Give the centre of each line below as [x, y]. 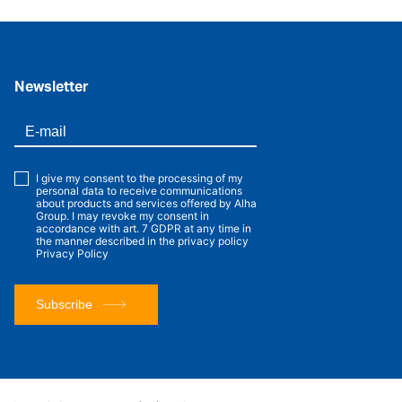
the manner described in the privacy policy [142, 240]
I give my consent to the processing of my [139, 178]
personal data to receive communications [139, 190]
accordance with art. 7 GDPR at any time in [143, 228]
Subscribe [64, 305]
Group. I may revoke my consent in [122, 215]
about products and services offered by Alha [146, 203]
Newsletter [51, 86]
